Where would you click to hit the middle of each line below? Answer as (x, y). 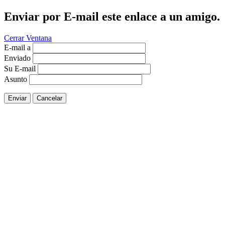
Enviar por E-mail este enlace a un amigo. (112, 16)
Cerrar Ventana (28, 38)
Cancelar (49, 98)
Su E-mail (20, 68)
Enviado (17, 58)
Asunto (16, 79)
